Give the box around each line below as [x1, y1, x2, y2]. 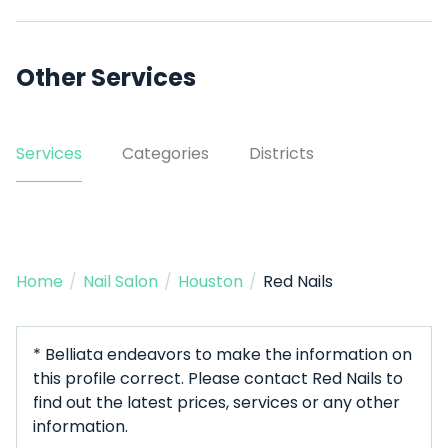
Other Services [16, 61, 196, 94]
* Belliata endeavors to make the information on [33, 343, 412, 366]
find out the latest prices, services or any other [33, 391, 400, 414]
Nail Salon [83, 270, 158, 293]
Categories [122, 142, 209, 165]
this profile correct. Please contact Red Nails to [33, 367, 403, 390]
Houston [178, 270, 243, 293]
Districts [249, 142, 314, 165]
